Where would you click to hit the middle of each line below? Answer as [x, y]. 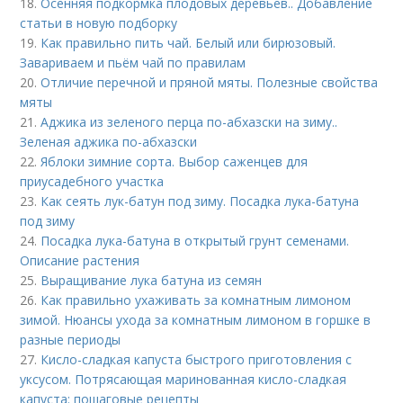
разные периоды [71, 340]
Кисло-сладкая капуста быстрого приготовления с [197, 359]
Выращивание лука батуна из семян [152, 280]
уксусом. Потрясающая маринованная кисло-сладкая [184, 379]
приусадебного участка [92, 181]
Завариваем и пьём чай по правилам [133, 63]
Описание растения [80, 260]
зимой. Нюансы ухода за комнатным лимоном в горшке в [196, 320]
